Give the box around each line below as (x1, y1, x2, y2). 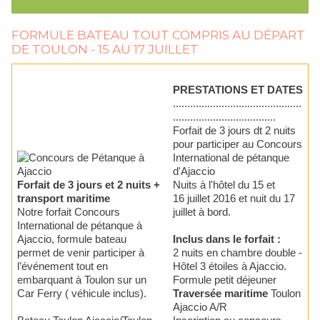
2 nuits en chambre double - (173, 246, 302, 259)
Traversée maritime (173, 287, 268, 300)
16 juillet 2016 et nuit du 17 (173, 192, 295, 205)
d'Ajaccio (173, 165, 215, 178)
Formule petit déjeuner (173, 274, 279, 286)
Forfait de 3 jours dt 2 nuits (173, 124, 296, 137)
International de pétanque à (17, 219, 142, 232)
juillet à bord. (173, 206, 231, 219)
